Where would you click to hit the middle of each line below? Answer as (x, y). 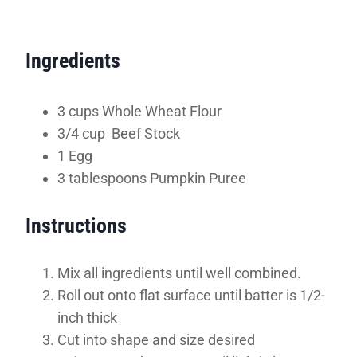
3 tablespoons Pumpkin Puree (152, 178)
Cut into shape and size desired (156, 339)
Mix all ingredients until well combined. (179, 273)
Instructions (76, 225)
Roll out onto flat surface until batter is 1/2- (191, 295)
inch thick (87, 317)
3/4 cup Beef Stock (119, 133)
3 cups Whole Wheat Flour (139, 111)
